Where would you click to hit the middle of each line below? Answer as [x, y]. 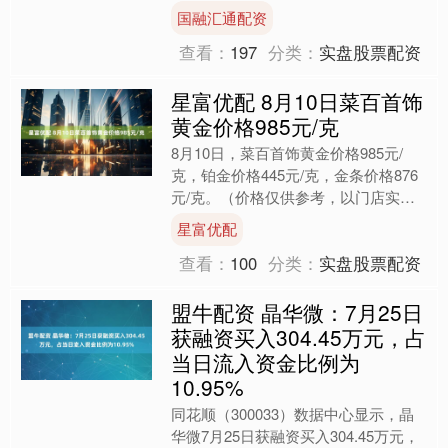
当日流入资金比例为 [266, 362]
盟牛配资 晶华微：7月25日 [297, 312]
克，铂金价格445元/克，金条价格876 [295, 174]
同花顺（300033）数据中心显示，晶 [293, 414]
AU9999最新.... [220, 240]
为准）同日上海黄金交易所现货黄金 [291, 218]
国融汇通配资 [222, 17]
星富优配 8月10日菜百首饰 [297, 100]
